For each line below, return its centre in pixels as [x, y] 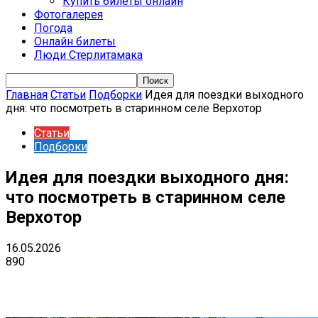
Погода [53, 28]
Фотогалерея [68, 15]
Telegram [106, 283]
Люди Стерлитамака [88, 55]
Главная [27, 95]
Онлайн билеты [75, 42]
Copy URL [257, 283]
